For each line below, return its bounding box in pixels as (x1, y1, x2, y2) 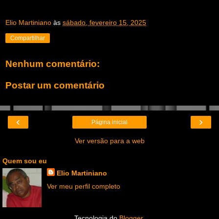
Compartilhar (10, 35, 45, 42)
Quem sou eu (2, 157, 47, 165)
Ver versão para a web (74, 137, 145, 145)
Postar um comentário (5, 80, 105, 90)
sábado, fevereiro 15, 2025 (63, 19, 146, 27)
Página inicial (91, 119, 128, 126)
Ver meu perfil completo (46, 182, 120, 191)
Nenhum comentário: (5, 59, 100, 69)
